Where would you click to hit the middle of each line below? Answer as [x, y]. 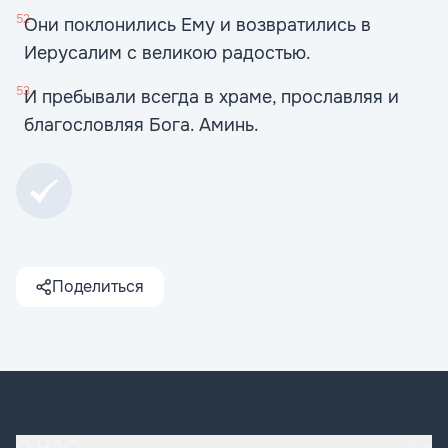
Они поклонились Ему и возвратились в [197, 25]
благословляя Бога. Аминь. [141, 125]
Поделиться [98, 286]
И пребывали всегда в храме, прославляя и [211, 97]
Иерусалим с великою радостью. [167, 53]
